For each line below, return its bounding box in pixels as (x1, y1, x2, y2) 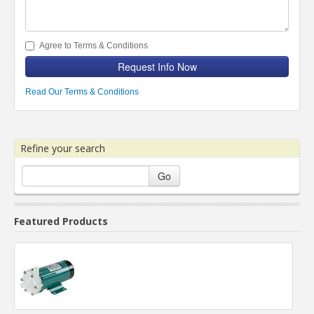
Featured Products (14, 214, 108, 228)
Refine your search (20, 142, 105, 155)
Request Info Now (117, 60, 197, 74)
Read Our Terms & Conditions (25, 87, 139, 97)
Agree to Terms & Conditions (39, 41, 148, 50)
